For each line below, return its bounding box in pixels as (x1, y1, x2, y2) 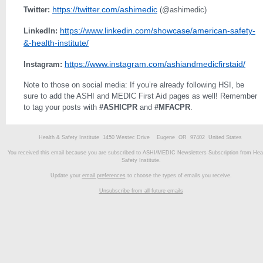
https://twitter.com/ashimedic (52, 5, 157, 14)
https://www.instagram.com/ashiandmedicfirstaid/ (65, 59, 245, 69)
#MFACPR (154, 103, 190, 112)
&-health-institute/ (23, 38, 89, 48)
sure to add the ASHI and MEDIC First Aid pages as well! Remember (23, 92, 257, 100)
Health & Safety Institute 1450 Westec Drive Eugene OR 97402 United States (38, 134, 244, 140)
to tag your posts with (23, 103, 97, 112)
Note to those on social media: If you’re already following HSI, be (23, 80, 244, 89)
